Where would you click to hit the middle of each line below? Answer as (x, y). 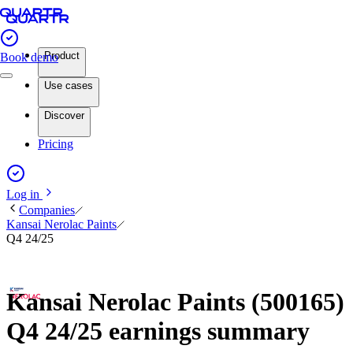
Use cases (69, 85)
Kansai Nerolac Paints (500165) (175, 302)
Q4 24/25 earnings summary (158, 331)
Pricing (56, 144)
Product (62, 56)
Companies (47, 210)
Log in (24, 194)
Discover (64, 115)
